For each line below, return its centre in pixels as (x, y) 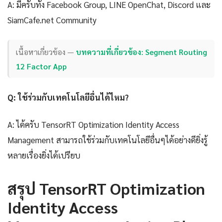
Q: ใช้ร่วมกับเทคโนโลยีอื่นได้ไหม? (68, 97)
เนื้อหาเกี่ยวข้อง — (46, 52)
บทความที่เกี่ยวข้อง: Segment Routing (142, 52)
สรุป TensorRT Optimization (106, 188)
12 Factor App (42, 66)
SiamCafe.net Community (52, 20)
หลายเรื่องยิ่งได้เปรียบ (44, 155)
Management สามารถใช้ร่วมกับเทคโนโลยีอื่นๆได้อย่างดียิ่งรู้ (108, 140)
